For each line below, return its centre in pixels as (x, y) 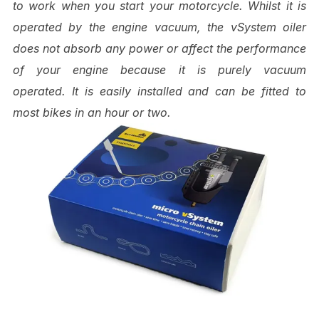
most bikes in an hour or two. (91, 112)
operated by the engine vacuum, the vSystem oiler (159, 27)
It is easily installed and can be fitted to (189, 91)
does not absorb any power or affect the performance (159, 48)
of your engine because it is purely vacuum (159, 69)
